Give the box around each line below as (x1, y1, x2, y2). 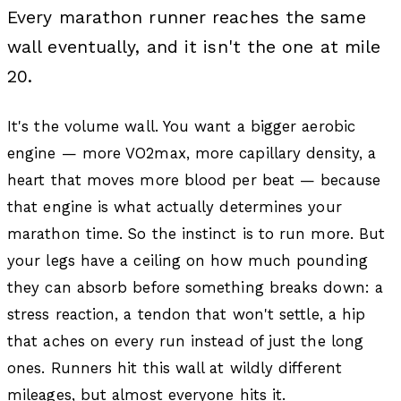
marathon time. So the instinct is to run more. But (7, 224, 386, 243)
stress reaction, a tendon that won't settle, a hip (7, 304, 366, 323)
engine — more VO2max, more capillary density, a (7, 143, 376, 162)
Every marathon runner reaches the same (7, 6, 366, 28)
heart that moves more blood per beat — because (7, 170, 380, 189)
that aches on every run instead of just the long (7, 331, 364, 350)
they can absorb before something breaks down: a (7, 277, 383, 296)
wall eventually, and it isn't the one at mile (7, 36, 381, 57)
